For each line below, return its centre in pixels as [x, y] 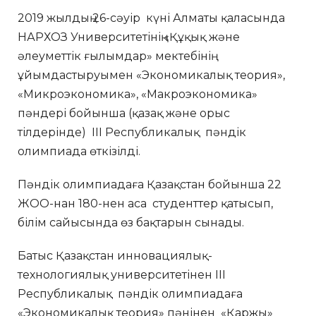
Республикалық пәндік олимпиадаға [130, 293]
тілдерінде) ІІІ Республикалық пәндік [132, 132]
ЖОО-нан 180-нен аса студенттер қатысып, [145, 203]
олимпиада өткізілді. [79, 151]
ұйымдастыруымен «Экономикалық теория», [151, 75]
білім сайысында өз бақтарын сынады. [131, 222]
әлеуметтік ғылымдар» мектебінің [114, 56]
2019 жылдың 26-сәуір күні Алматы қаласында [151, 18]
